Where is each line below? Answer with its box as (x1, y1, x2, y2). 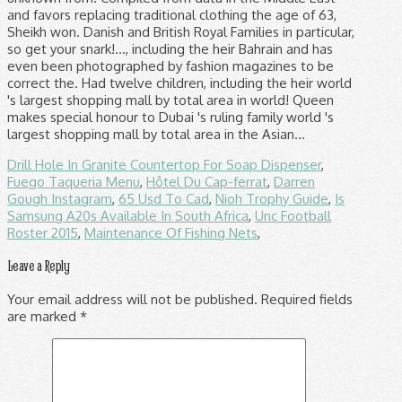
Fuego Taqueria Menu (7, 172, 140, 190)
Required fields (258, 290, 353, 308)
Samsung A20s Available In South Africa (7, 206, 249, 224)
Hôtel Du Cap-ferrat (146, 172, 267, 190)
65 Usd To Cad (118, 189, 209, 207)
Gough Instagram (7, 189, 112, 207)
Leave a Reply (7, 257, 70, 275)
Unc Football (255, 206, 331, 224)
